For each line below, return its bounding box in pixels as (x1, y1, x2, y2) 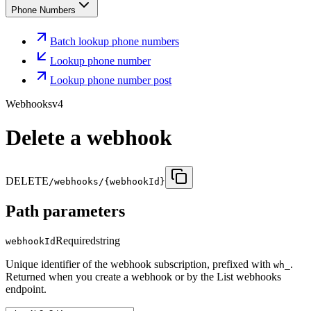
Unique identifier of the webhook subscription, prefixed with (6, 258, 274, 271)
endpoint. (6, 283, 47, 296)
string (96, 235, 120, 247)
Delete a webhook (6, 125, 172, 151)
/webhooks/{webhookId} (49, 176, 165, 187)
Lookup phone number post (50, 74, 171, 86)
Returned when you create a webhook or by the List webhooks (6, 271, 281, 283)
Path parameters (6, 202, 125, 221)
